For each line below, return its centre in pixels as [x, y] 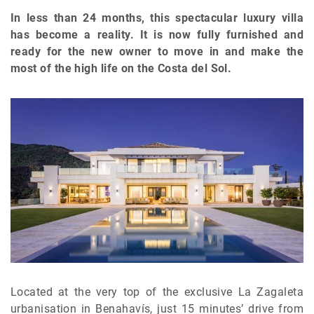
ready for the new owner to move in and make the [157, 52]
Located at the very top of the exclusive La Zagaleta [157, 292]
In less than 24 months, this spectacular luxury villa [157, 18]
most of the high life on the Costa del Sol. [121, 68]
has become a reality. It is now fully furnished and [157, 35]
